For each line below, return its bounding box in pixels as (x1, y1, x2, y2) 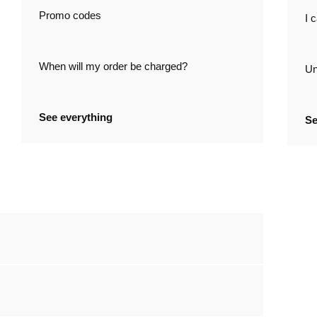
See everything (39, 111, 113, 124)
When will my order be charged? (39, 60, 188, 73)
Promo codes (39, 9, 102, 22)
